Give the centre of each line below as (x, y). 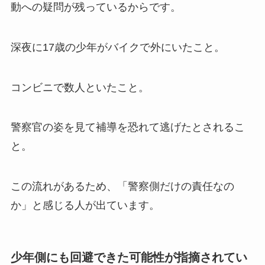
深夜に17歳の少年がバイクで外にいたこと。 (117, 47)
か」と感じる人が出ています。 (85, 206)
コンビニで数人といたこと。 (80, 87)
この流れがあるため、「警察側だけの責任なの (122, 187)
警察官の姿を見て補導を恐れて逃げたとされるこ (127, 127)
